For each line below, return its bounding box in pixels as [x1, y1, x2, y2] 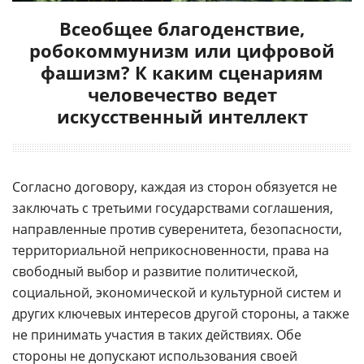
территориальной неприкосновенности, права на [12, 240, 329, 259]
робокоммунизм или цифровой [29, 37, 335, 63]
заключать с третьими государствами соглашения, [12, 198, 333, 217]
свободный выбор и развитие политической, [12, 262, 298, 280]
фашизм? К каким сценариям [41, 59, 323, 84]
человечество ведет [87, 81, 277, 106]
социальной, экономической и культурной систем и [12, 283, 341, 301]
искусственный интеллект [56, 103, 308, 128]
